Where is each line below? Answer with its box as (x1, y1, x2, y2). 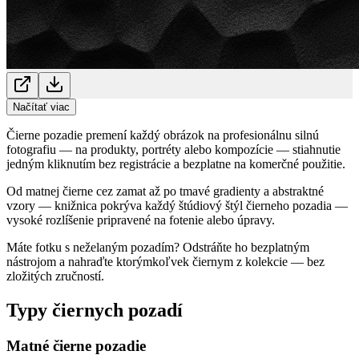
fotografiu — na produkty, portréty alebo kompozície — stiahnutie (6, 142, 341, 156)
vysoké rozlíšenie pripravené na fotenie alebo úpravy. (6, 212, 275, 227)
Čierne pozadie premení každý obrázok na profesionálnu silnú (6, 127, 319, 142)
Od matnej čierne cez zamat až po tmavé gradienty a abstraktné (6, 184, 324, 198)
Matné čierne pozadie (6, 337, 146, 354)
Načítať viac (13, 100, 70, 113)
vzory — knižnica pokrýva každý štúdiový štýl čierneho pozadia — (6, 198, 348, 212)
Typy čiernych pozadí (6, 299, 183, 321)
